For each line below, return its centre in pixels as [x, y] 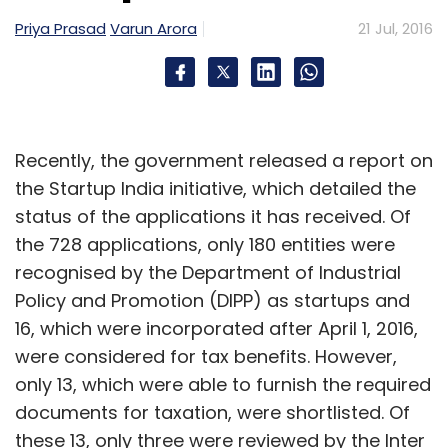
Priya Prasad [60, 28]
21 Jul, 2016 [395, 28]
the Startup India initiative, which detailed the [215, 188]
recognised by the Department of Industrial [208, 272]
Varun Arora [153, 28]
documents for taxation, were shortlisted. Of [212, 412]
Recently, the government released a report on [224, 160]
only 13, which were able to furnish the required [223, 384]
